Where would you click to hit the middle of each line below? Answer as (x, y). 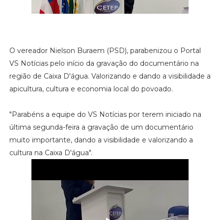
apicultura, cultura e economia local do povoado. (91, 89)
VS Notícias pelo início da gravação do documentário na (104, 63)
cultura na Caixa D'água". (51, 152)
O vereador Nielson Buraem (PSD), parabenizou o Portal (105, 50)
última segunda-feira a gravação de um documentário (101, 127)
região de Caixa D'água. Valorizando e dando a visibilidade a (110, 76)
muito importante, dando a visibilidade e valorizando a (101, 140)
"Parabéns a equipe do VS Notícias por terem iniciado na (105, 114)
